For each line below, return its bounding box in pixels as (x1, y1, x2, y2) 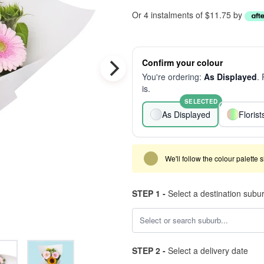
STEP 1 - (132, 187, 166, 199)
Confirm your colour (142, 57, 223, 68)
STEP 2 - (132, 245, 166, 256)
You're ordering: (142, 71, 204, 82)
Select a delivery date (166, 245, 248, 256)
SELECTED (184, 97, 217, 105)
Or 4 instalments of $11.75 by (132, 9, 245, 21)
